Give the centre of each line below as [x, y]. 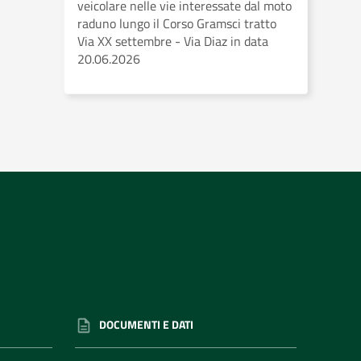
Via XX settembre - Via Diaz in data [173, 41]
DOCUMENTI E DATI [146, 324]
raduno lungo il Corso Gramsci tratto [177, 23]
